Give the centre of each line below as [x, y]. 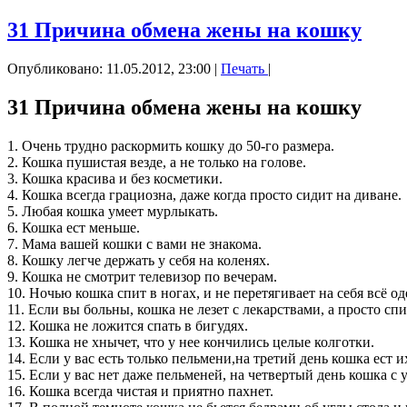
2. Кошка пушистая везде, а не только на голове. [157, 163]
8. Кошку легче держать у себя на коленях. [139, 261]
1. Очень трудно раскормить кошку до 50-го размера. [171, 146]
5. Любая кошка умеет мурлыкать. [113, 212]
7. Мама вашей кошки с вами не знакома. [134, 244]
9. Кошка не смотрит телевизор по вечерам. [142, 277]
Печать [244, 69]
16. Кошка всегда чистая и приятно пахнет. [140, 392]
